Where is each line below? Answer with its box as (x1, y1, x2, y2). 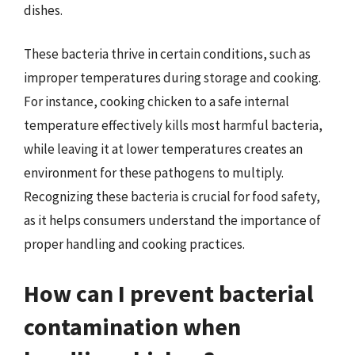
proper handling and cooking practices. (24, 235, 245, 253)
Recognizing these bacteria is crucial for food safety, (24, 188, 320, 205)
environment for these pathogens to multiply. (24, 164, 284, 181)
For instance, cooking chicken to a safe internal (24, 93, 289, 110)
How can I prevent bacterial (24, 277, 314, 308)
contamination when (24, 311, 241, 342)
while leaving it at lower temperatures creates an (24, 140, 303, 158)
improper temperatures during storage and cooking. (24, 69, 321, 86)
